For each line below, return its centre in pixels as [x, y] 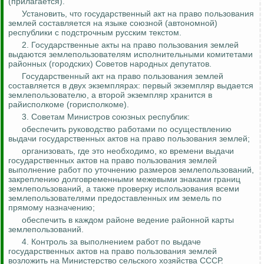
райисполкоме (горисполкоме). [69, 105]
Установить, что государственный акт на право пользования [138, 14]
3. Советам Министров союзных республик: [106, 117]
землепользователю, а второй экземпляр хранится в [110, 95]
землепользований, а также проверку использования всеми [124, 189]
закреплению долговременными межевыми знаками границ [124, 179]
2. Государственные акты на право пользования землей [130, 45]
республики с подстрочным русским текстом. [95, 33]
